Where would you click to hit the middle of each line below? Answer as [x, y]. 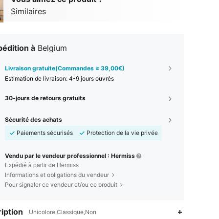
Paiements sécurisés [45, 133]
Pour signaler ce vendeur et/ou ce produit [61, 185]
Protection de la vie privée [122, 133]
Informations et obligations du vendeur [57, 175]
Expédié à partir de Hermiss [42, 165]
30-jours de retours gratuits [45, 98]
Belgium [52, 48]
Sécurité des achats [33, 120]
